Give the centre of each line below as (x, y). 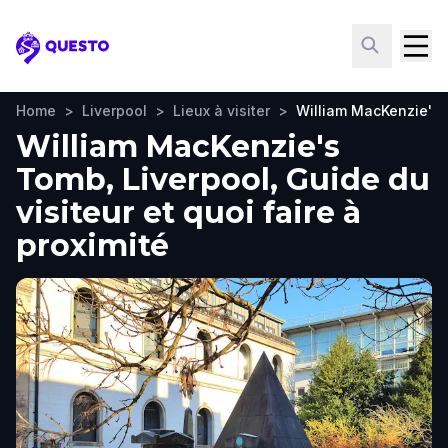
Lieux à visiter (221, 110)
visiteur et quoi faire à (188, 212)
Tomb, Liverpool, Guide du (223, 179)
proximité (92, 245)
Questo (45, 58)
